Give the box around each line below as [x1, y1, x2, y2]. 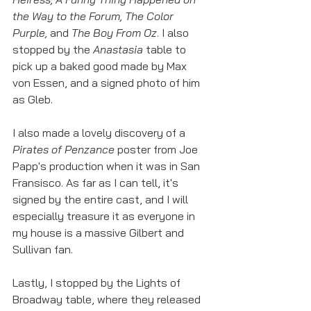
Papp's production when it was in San [12, 159, 203, 173]
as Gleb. [12, 92, 56, 106]
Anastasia [93, 42, 146, 56]
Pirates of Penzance [12, 142, 115, 156]
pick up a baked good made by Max [12, 59, 190, 73]
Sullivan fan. [12, 242, 76, 256]
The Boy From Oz [72, 26, 157, 40]
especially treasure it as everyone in [12, 209, 198, 223]
